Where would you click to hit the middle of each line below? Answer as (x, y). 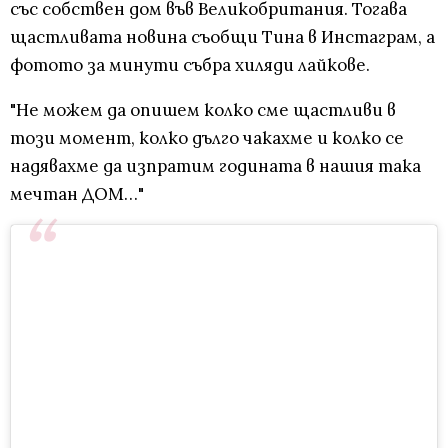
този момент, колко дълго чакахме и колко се (207, 137)
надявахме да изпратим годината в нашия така (215, 165)
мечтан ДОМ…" (77, 193)
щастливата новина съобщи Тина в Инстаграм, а (222, 36)
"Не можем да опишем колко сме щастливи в (203, 109)
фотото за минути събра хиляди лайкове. (190, 64)
